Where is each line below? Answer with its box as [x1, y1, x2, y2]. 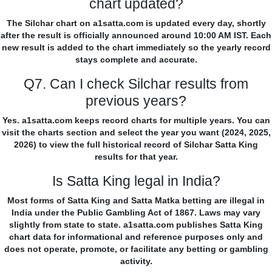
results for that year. [94, 152, 178, 162]
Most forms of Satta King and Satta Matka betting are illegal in [7, 195, 265, 206]
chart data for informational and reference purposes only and [9, 232, 263, 242]
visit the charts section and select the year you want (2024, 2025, [1, 127, 271, 138]
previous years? [86, 93, 186, 109]
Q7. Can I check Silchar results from [24, 76, 248, 92]
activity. [120, 256, 152, 267]
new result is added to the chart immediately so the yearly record [1, 42, 271, 53]
